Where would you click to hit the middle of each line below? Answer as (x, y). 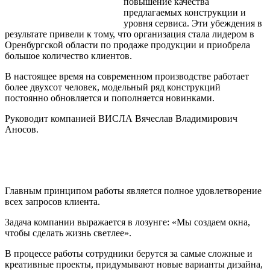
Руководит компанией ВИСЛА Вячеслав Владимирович (121, 118)
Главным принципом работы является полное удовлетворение (133, 190)
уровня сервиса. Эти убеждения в (193, 23)
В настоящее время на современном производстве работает (127, 76)
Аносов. (22, 129)
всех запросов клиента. (52, 201)
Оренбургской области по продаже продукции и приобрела (127, 45)
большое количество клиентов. (68, 55)
